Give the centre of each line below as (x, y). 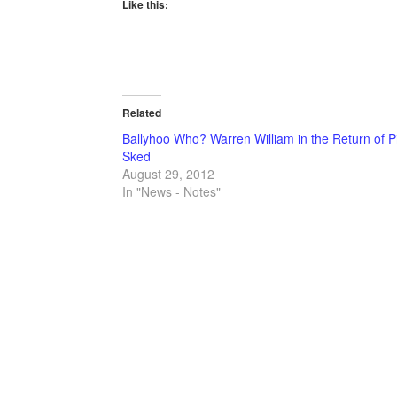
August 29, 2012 (168, 173)
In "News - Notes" (171, 191)
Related (142, 112)
